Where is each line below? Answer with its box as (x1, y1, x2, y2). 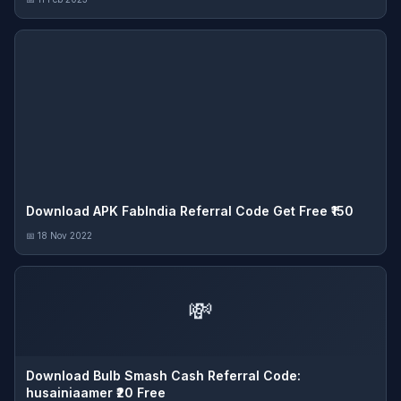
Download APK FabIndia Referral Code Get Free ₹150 (26, 203, 354, 218)
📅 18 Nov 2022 (26, 230, 92, 241)
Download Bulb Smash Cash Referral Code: (26, 368, 301, 383)
